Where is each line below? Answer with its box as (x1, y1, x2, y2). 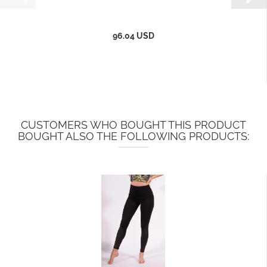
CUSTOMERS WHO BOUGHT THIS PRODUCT (21, 119, 246, 131)
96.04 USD (112, 31, 154, 41)
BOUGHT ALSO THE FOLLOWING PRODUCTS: (18, 130, 249, 142)
